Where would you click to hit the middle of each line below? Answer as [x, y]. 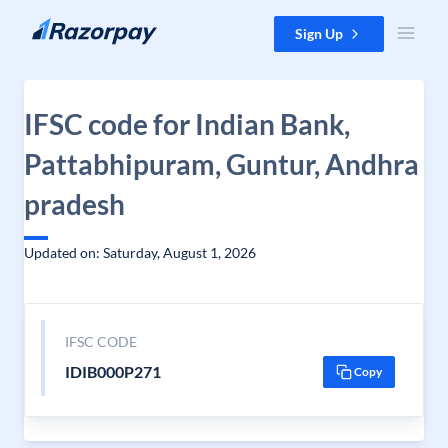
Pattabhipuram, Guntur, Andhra [221, 164]
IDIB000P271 [112, 371]
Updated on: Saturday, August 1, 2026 [140, 252]
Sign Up [319, 33]
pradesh [74, 204]
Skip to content [63, 25]
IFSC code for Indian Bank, [187, 124]
